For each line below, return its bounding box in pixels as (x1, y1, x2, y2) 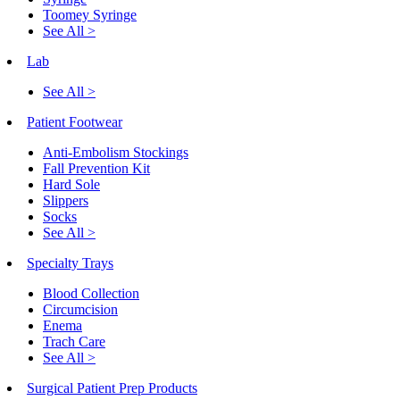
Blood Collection (43, 285, 139, 301)
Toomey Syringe (43, 6, 137, 22)
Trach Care (43, 333, 105, 349)
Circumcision (43, 301, 118, 317)
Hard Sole (43, 176, 100, 192)
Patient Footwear (27, 113, 122, 129)
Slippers (43, 192, 88, 208)
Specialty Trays (27, 254, 113, 271)
